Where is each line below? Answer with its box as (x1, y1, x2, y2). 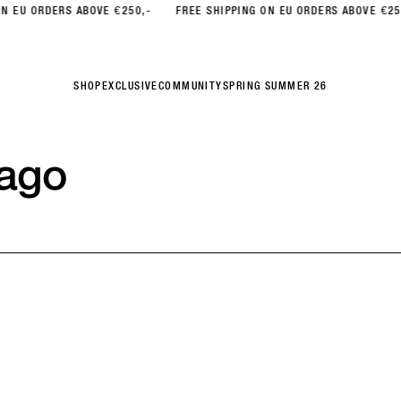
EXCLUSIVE (101, 79, 158, 92)
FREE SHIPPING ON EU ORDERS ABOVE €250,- (141, 4, 382, 17)
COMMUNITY (158, 79, 223, 92)
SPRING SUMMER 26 (222, 79, 328, 92)
